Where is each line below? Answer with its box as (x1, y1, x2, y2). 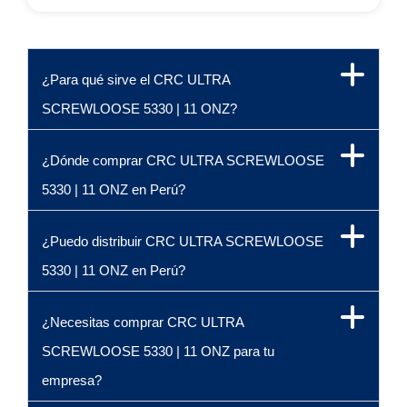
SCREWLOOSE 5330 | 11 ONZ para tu (42, 343, 274, 360)
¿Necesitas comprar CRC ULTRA (42, 314, 243, 331)
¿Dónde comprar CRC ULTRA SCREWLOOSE (42, 153, 324, 169)
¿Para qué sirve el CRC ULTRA (42, 72, 230, 88)
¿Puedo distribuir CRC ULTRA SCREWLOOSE (42, 233, 323, 250)
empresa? (42, 372, 102, 389)
